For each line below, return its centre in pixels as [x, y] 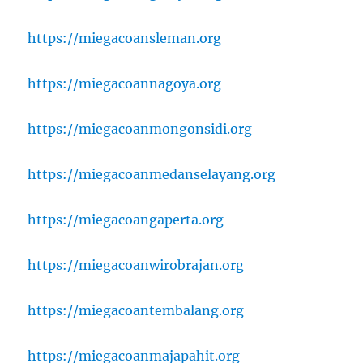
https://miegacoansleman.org [125, 38]
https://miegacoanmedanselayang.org [152, 174]
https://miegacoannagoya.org [125, 83]
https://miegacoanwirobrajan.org [136, 265]
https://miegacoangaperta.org [126, 219]
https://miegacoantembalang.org [136, 310]
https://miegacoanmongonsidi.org [140, 128]
